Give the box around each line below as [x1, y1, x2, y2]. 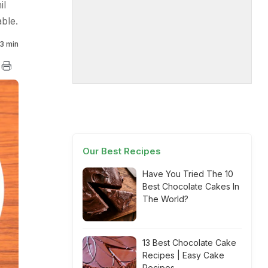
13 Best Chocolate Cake [142, 237, 236, 248]
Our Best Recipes [83, 145, 161, 157]
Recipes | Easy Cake [142, 250, 224, 260]
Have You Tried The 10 [142, 169, 233, 179]
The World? [142, 194, 188, 204]
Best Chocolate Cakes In [142, 181, 239, 191]
